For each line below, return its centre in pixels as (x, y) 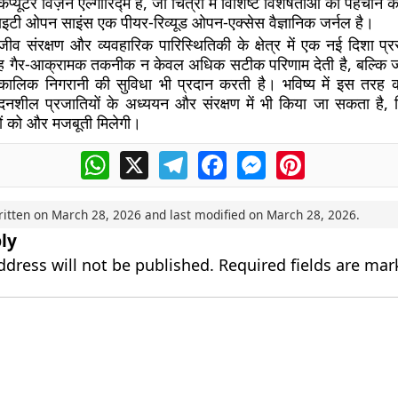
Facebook (259, 158)
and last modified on (203, 215)
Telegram (219, 158)
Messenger (303, 158)
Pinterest (335, 158)
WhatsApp (143, 158)
